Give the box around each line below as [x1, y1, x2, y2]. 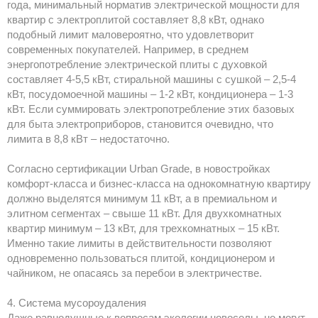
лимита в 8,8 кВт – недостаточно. [7, 133, 170, 146]
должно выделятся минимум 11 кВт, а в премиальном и [7, 192, 277, 205]
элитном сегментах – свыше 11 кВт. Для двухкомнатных [7, 207, 282, 220]
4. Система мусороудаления [7, 297, 146, 309]
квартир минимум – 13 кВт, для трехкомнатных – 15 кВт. [7, 222, 280, 235]
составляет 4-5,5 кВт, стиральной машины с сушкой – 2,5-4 [7, 73, 296, 86]
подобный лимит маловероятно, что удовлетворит [7, 28, 254, 41]
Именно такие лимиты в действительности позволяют [7, 237, 272, 250]
